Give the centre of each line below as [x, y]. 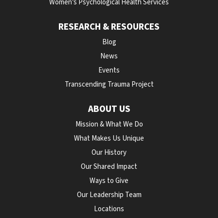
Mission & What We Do [109, 124]
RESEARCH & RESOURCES [109, 27]
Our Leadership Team [109, 195]
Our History [109, 153]
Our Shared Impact [109, 167]
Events [109, 70]
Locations [109, 209]
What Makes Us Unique [109, 138]
